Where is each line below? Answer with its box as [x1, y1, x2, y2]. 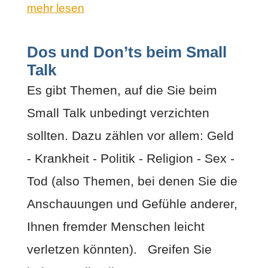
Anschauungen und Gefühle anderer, [26, 196, 237, 211]
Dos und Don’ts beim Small [26, 43, 227, 60]
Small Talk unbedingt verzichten [26, 105, 209, 120]
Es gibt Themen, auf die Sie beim [26, 83, 217, 97]
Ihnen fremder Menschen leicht [26, 219, 205, 233]
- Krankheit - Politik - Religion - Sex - [26, 151, 234, 165]
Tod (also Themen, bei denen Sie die [26, 173, 237, 188]
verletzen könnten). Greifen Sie [26, 242, 212, 256]
